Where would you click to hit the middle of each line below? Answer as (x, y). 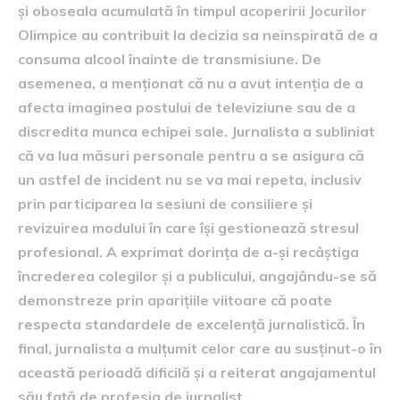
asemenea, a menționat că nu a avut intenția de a (191, 83)
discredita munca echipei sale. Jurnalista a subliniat (196, 131)
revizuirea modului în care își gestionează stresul (188, 228)
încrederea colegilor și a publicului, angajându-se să (197, 276)
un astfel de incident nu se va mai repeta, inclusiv (190, 179)
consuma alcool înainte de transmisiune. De (170, 59)
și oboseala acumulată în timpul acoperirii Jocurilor (192, 11)
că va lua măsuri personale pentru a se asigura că (191, 155)
